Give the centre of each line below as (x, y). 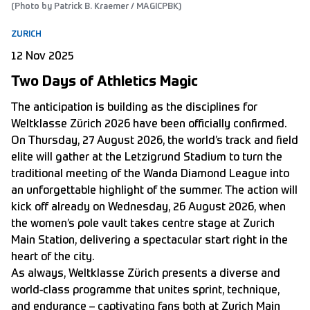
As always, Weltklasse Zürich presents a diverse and (146, 274)
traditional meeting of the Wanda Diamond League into (150, 175)
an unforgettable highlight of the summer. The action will (154, 191)
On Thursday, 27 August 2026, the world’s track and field (155, 142)
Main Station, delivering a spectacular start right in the (149, 241)
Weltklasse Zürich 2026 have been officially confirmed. (149, 125)
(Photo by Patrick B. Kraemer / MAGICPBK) (96, 7)
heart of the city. (53, 258)
